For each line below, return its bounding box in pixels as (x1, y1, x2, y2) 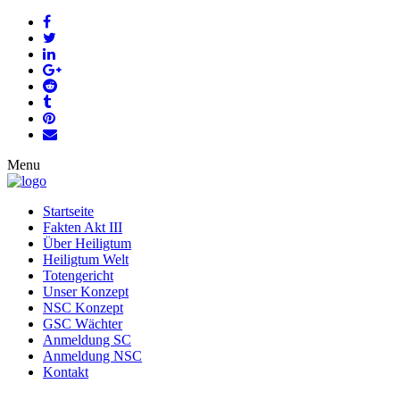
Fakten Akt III (43, 220, 122, 235)
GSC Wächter (43, 316, 122, 331)
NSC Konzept (43, 300, 123, 315)
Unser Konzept (43, 284, 129, 299)
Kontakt (43, 364, 88, 379)
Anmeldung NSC (43, 348, 142, 363)
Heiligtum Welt (43, 252, 129, 267)
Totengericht (43, 268, 113, 283)
